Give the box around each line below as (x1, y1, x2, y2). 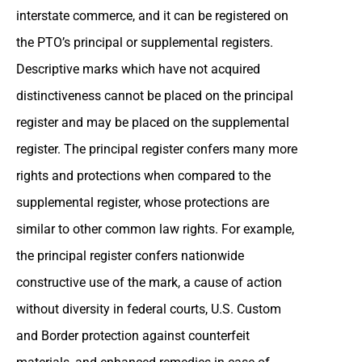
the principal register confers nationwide (16, 247, 244, 263)
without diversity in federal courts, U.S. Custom (16, 301, 281, 317)
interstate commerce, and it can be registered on (16, 7, 288, 23)
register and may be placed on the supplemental (16, 114, 289, 130)
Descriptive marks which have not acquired (16, 61, 260, 77)
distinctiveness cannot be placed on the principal (16, 87, 293, 103)
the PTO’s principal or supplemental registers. (16, 34, 273, 50)
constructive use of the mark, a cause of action (16, 274, 282, 290)
